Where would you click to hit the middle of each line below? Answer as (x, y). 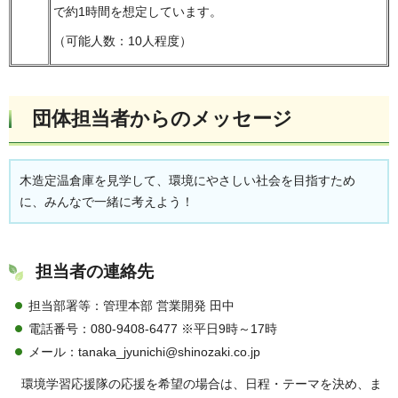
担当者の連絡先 (95, 271)
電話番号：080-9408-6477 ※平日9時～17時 (153, 329)
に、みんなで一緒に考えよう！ (107, 201)
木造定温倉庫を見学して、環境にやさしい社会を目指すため (187, 180)
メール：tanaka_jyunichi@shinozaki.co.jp (144, 352)
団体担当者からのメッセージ (159, 118)
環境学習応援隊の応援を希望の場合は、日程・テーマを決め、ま (202, 384)
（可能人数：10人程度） (123, 41)
